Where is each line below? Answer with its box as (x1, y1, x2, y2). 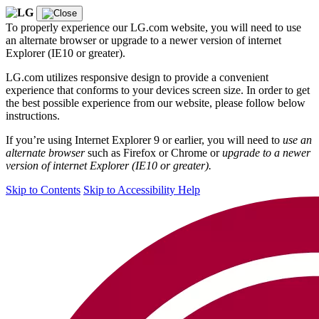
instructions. (6, 110, 60, 122)
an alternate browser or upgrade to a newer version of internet (6, 34, 281, 46)
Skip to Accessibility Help (83, 184, 200, 196)
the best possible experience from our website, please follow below (6, 97, 305, 109)
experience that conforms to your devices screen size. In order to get (6, 84, 310, 96)
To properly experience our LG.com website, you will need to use (6, 21, 301, 33)
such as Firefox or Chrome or (85, 147, 222, 159)
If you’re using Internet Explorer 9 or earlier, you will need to (6, 134, 283, 146)
